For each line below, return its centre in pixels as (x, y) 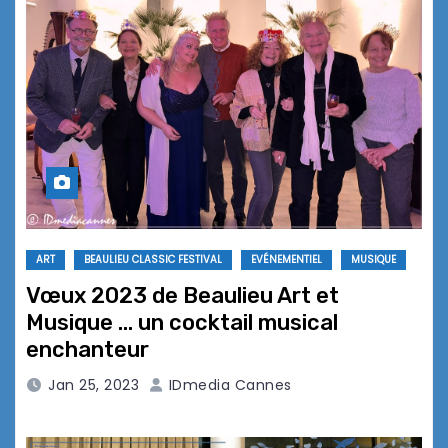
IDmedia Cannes (228, 385)
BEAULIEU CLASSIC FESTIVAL (153, 260)
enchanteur (87, 350)
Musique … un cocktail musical (182, 323)
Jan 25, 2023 (93, 385)
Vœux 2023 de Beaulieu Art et (182, 296)
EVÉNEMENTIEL (286, 260)
